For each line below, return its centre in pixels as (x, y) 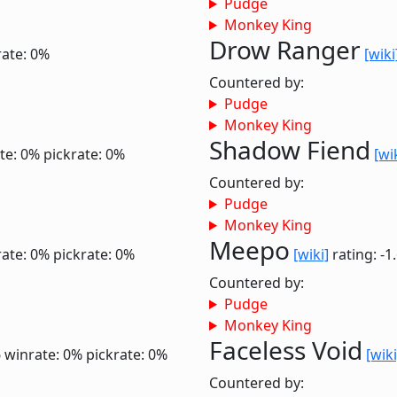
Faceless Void (286, 350)
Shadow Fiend (290, 150)
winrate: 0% (43, 354)
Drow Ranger (285, 50)
